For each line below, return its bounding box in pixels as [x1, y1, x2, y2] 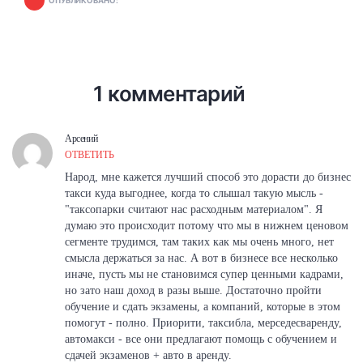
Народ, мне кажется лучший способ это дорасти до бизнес [65, 171, 351, 183]
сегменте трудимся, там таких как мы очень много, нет [65, 236, 334, 248]
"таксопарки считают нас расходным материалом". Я [65, 203, 322, 216]
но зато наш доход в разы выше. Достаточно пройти [65, 284, 322, 297]
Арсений [65, 133, 98, 144]
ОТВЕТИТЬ [65, 149, 114, 160]
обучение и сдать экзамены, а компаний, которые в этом [65, 301, 340, 313]
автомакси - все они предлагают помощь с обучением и [65, 333, 337, 345]
